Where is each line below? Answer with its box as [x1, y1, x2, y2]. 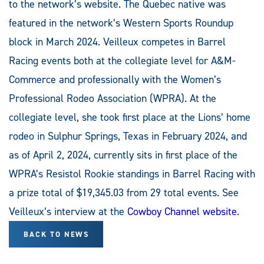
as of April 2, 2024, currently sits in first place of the [9, 147, 237, 162]
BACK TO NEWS [23, 229, 90, 239]
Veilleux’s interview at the [9, 204, 127, 219]
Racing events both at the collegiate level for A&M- [9, 53, 236, 68]
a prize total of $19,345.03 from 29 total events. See [9, 185, 239, 200]
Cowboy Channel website [127, 204, 237, 219]
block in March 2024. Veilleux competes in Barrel [9, 34, 226, 49]
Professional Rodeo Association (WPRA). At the [9, 91, 216, 105]
